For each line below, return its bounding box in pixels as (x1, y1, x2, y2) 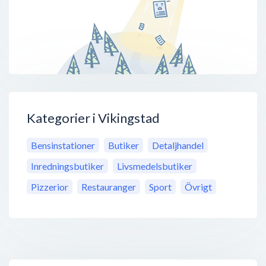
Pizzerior (31, 181, 68, 193)
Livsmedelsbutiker (117, 160, 192, 172)
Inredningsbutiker (31, 160, 104, 172)
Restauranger (81, 181, 136, 193)
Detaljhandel (152, 140, 204, 151)
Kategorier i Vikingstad (27, 110, 160, 126)
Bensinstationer (31, 140, 95, 151)
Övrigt (185, 181, 212, 193)
